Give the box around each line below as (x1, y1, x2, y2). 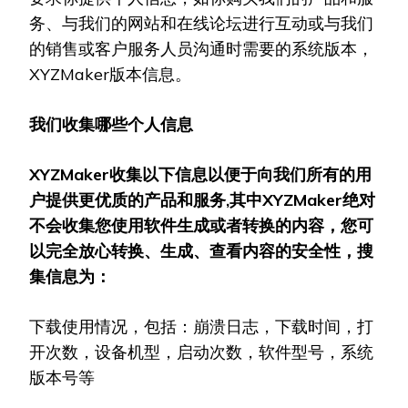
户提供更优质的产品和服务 (29, 189, 226, 210)
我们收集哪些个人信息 (29, 114, 193, 135)
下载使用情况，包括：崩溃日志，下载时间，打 (29, 316, 373, 337)
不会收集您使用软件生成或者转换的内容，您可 (29, 215, 373, 236)
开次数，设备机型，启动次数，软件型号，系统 (29, 342, 373, 362)
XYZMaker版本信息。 (29, 64, 191, 85)
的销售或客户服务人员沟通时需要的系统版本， (29, 38, 373, 59)
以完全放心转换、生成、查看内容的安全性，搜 (29, 240, 373, 261)
